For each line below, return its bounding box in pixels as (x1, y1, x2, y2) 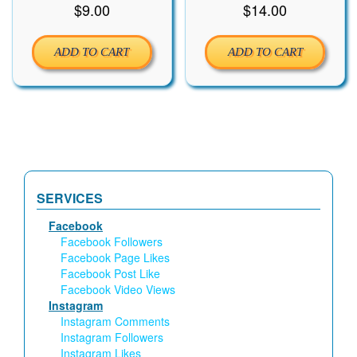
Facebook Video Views (61, 281, 175, 298)
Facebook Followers (61, 233, 163, 250)
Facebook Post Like (61, 265, 160, 282)
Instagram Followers (61, 329, 163, 346)
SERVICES (37, 189, 103, 208)
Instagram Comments (61, 313, 170, 330)
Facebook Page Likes (61, 249, 170, 266)
